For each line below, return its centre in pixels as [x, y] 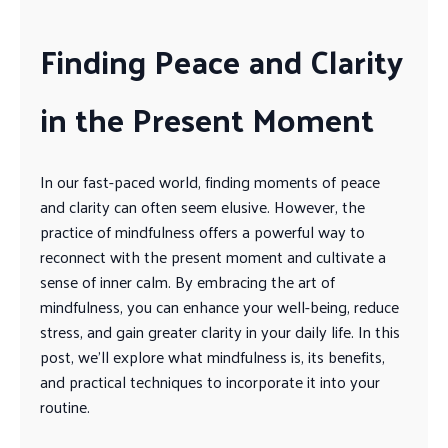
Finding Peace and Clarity [221, 60]
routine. [65, 407]
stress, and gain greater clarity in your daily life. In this [220, 332]
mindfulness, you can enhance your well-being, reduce [219, 307]
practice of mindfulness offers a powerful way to [202, 232]
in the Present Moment [207, 118]
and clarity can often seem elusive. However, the [202, 207]
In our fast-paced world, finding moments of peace [210, 182]
